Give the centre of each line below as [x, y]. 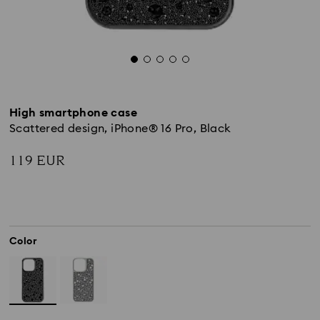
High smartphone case [73, 113]
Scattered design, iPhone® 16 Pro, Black [120, 129]
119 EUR [37, 161]
